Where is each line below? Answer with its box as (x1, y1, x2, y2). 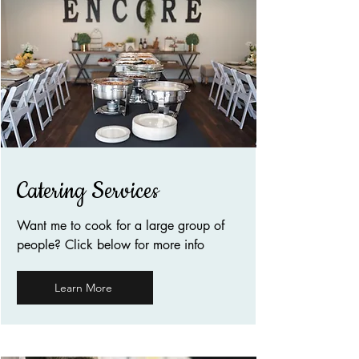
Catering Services (17, 175, 159, 207)
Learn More (54, 280, 112, 295)
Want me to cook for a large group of (17, 216, 224, 234)
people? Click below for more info (17, 236, 204, 253)
